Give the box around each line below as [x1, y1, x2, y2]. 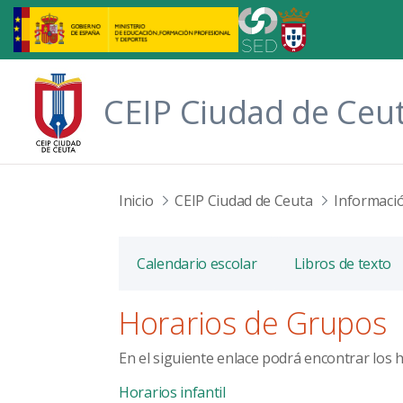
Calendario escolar [137, 253, 257, 273]
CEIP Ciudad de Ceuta [175, 191, 313, 210]
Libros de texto [293, 253, 392, 273]
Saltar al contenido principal [6, 7, 187, 27]
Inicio [119, 191, 154, 210]
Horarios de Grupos [119, 302, 387, 344]
